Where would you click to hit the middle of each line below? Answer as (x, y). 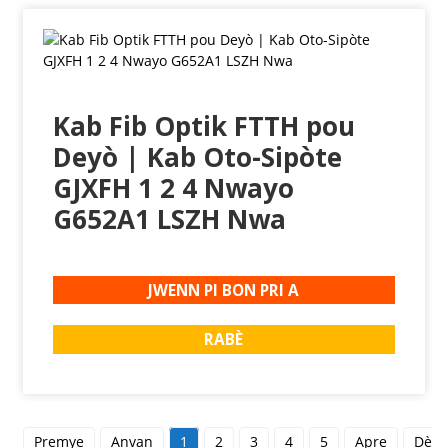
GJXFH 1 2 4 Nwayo (173, 188)
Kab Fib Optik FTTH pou (203, 126)
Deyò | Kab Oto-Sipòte (197, 157)
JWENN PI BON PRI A (224, 290)
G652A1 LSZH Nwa (169, 219)
